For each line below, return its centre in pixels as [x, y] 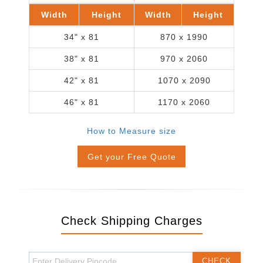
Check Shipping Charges [131, 221]
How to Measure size [131, 131]
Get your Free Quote [131, 156]
